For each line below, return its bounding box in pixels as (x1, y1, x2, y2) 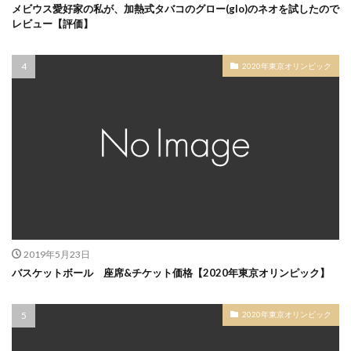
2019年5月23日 (23, 248, 90, 260)
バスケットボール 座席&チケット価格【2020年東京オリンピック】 (12, 266, 330, 279)
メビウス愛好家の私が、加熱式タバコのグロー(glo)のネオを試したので (12, 2, 339, 16)
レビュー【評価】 (12, 17, 93, 31)
